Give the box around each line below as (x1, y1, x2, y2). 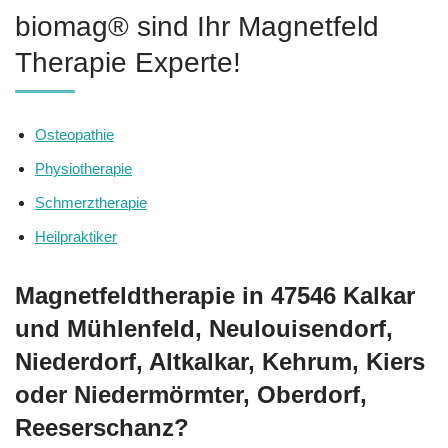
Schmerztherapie (35, 193, 147, 211)
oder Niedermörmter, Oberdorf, (15, 380, 367, 408)
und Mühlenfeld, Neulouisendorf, (15, 314, 393, 342)
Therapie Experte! (15, 46, 241, 78)
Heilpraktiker (35, 227, 117, 245)
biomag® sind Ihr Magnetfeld (15, 10, 379, 42)
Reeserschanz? (15, 413, 189, 441)
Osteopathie (35, 125, 114, 143)
